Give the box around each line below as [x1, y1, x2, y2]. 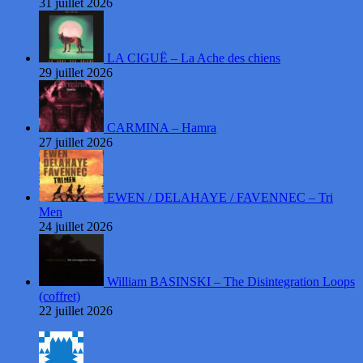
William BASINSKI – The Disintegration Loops [107, 275, 355, 289]
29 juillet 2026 [39, 66, 113, 80]
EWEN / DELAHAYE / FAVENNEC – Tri [107, 190, 333, 205]
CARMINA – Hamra [107, 121, 216, 135]
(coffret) [39, 289, 80, 304]
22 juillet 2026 [39, 304, 113, 318]
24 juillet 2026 [39, 220, 113, 234]
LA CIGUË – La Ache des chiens [107, 51, 280, 66]
